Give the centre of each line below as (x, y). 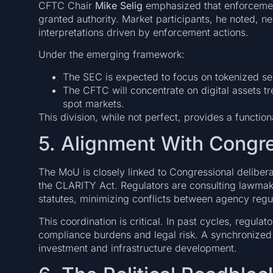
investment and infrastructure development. (137, 248)
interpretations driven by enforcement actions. (143, 32)
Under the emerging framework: (111, 55)
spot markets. (93, 103)
